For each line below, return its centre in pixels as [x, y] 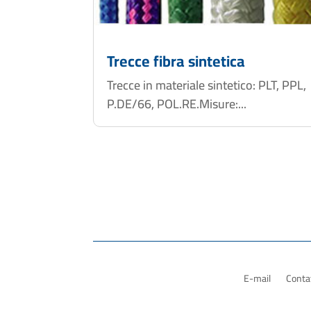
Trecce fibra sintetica [176, 61]
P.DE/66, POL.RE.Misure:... [177, 103]
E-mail [257, 279]
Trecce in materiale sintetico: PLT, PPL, [207, 85]
